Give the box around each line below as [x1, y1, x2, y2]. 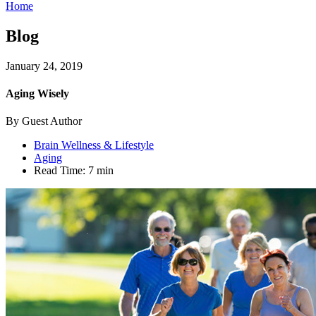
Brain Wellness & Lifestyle [34, 139, 154, 152]
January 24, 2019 [6, 59, 83, 72]
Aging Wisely [6, 87, 69, 99]
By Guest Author [6, 115, 82, 128]
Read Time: [34, 164, 85, 177]
